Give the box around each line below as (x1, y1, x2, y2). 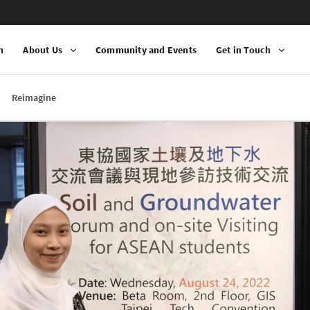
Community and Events (95, 43, 197, 56)
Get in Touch (216, 43, 271, 56)
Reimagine (12, 91, 56, 104)
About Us (23, 43, 63, 56)
